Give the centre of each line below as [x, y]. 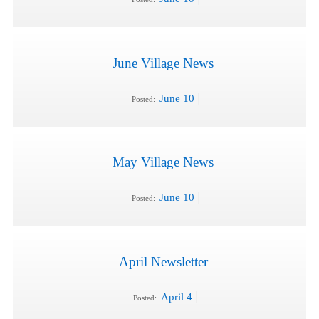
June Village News [163, 63]
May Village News [163, 162]
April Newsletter [163, 262]
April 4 [177, 297]
